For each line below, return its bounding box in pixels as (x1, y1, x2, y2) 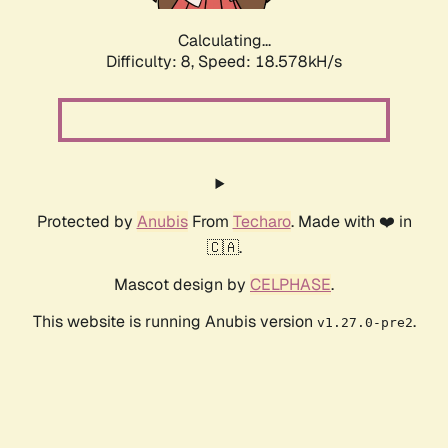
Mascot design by (114, 274, 250, 296)
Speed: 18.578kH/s (198, 51, 342, 73)
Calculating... (177, 30, 271, 52)
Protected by (36, 211, 137, 233)
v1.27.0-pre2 (316, 315, 413, 331)
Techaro (232, 211, 291, 233)
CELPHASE (250, 274, 331, 296)
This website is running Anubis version (32, 311, 317, 333)
